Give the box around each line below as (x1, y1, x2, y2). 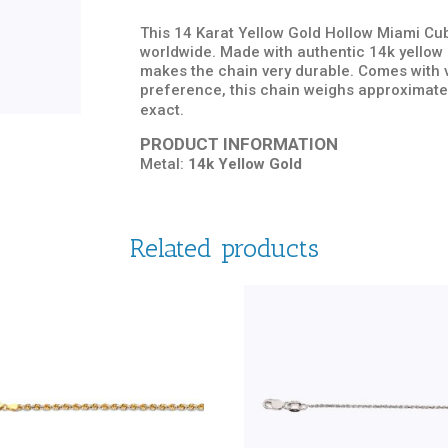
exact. (140, 101, 185, 120)
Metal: (140, 155, 189, 174)
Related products (129, 232, 319, 264)
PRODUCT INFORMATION (140, 134, 339, 155)
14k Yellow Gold (188, 155, 303, 174)
